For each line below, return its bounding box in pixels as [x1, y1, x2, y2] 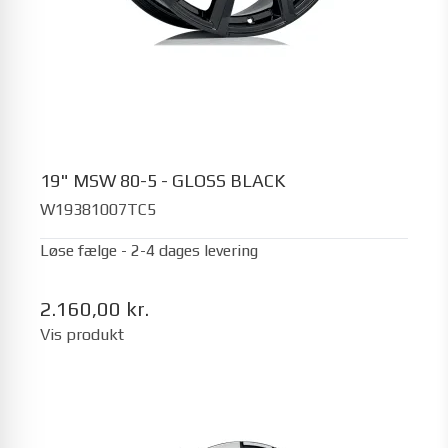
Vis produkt [40, 324, 124, 344]
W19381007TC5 [40, 199, 156, 219]
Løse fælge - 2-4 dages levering [40, 240, 258, 260]
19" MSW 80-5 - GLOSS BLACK [40, 170, 285, 191]
